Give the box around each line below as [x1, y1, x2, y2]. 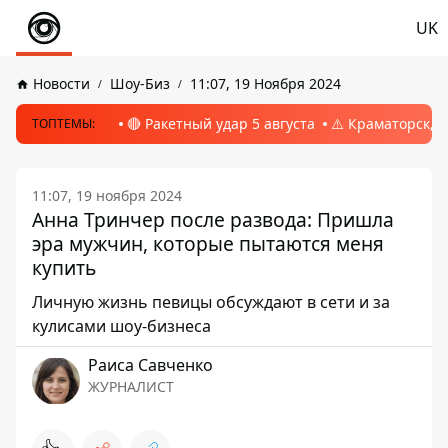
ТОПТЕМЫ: [32, 115, 95, 132]
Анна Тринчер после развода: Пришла [32, 206, 394, 233]
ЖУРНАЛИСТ [88, 377, 174, 396]
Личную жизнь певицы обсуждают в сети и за [32, 291, 390, 313]
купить [32, 254, 96, 281]
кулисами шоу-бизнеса [32, 315, 211, 337]
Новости [33, 74, 90, 93]
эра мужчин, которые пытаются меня [32, 230, 384, 257]
